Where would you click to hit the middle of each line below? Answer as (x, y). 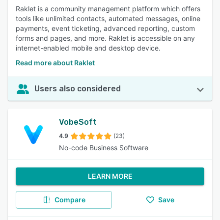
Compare (70, 200)
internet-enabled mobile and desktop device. (88, 48)
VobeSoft (78, 122)
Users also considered (78, 89)
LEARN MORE (110, 176)
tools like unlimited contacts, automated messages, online (108, 18)
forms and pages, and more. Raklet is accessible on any (105, 38)
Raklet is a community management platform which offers (108, 9)
